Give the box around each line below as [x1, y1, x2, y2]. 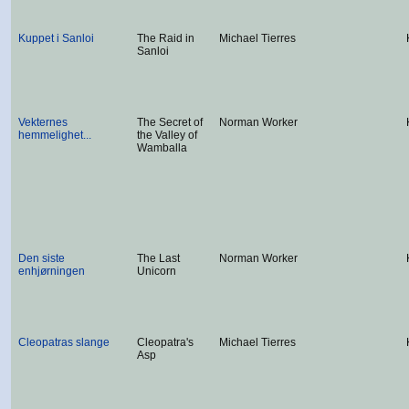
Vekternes [18, 116, 68, 129]
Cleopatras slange [18, 336, 110, 349]
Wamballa [137, 142, 187, 154]
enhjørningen [18, 265, 85, 278]
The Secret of [137, 116, 203, 129]
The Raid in [137, 32, 194, 45]
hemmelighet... [18, 129, 91, 142]
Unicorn [137, 265, 176, 278]
